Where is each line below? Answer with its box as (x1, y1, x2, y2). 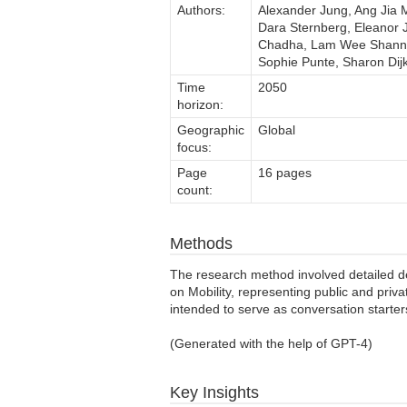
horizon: (177, 96, 223, 112)
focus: (177, 139, 212, 154)
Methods (170, 233, 233, 253)
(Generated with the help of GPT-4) (170, 335, 372, 351)
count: (177, 182, 213, 197)
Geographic (177, 122, 244, 137)
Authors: (177, 2, 225, 17)
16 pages (258, 164, 312, 180)
